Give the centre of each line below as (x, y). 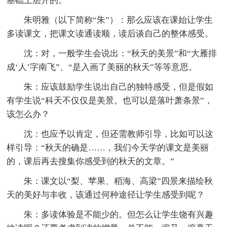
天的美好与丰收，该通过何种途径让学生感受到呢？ (106, 195)
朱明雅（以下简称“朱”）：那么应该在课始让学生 (119, 20)
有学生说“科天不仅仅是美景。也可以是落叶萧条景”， (110, 100)
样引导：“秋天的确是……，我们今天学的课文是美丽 (108, 147)
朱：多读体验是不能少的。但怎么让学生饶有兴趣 (119, 214)
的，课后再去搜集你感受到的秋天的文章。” (91, 161)
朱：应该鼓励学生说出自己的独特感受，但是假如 (119, 87)
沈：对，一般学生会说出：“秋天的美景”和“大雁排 (121, 53)
